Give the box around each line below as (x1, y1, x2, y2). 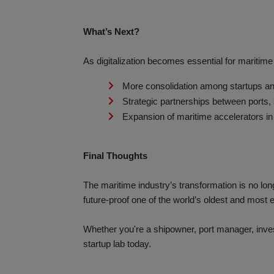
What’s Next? (83, 27, 139, 37)
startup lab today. (83, 239, 151, 249)
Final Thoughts (83, 151, 147, 161)
